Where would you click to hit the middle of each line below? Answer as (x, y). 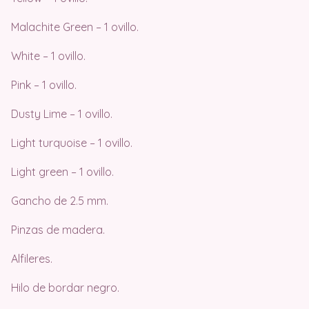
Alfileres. (32, 259)
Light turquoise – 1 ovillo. (72, 143)
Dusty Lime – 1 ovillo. (62, 114)
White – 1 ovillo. (48, 56)
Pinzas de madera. (58, 230)
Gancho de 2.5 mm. (60, 201)
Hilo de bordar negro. (65, 288)
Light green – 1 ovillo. (62, 172)
